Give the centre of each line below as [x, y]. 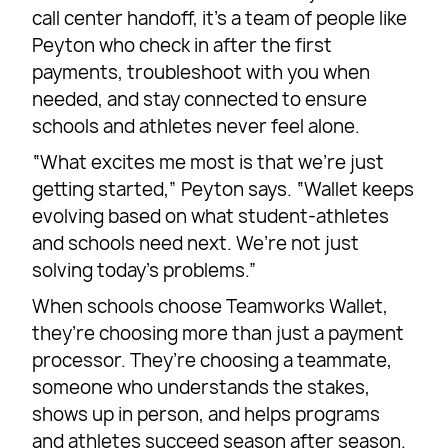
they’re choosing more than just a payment [218, 334]
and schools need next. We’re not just [196, 244]
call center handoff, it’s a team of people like [220, 19]
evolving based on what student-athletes [211, 217]
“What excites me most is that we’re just [208, 163]
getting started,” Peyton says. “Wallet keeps [223, 190]
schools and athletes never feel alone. [196, 127]
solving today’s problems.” [145, 271]
